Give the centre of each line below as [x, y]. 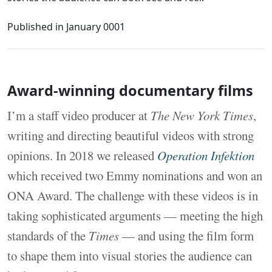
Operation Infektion [206, 155]
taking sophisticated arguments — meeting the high [135, 215]
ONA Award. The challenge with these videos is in [133, 195]
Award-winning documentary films [130, 90]
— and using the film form [186, 235]
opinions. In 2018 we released [82, 155]
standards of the [48, 235]
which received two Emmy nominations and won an [135, 175]
